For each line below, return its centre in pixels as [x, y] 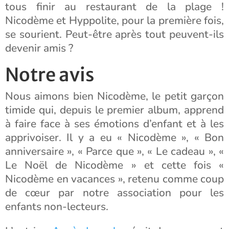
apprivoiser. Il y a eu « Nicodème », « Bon [114, 138]
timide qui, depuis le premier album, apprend [114, 110]
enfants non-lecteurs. [57, 207]
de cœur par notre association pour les [114, 193]
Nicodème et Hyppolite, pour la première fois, [114, 20]
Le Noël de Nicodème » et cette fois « [114, 165]
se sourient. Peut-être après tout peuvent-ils [114, 34]
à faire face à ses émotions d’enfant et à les [114, 124]
